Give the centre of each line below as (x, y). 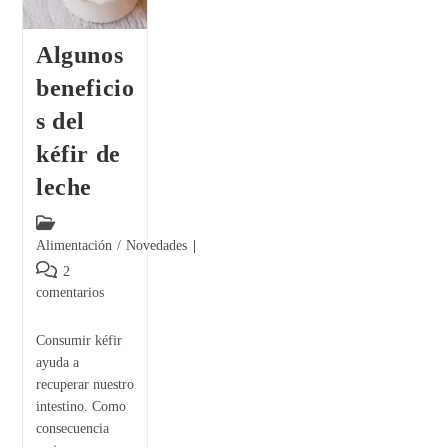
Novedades (156, 246)
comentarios (69, 293)
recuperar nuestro (84, 385)
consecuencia (72, 429)
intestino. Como (80, 407)
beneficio (85, 88)
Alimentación (73, 246)
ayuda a (57, 363)
